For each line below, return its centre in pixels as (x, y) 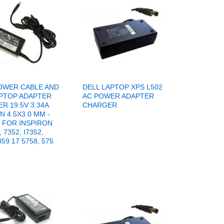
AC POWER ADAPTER (118, 96)
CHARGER (99, 105)
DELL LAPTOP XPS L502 (122, 87)
